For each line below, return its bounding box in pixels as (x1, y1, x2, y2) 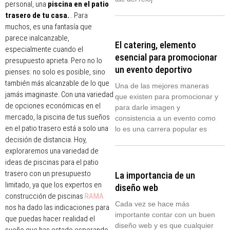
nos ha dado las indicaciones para (5, 202, 109, 212)
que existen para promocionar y (115, 92, 218, 101)
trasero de (5, 10, 42, 20)
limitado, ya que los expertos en (5, 180, 102, 189)
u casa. (45, 10, 69, 20)
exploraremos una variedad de (5, 146, 99, 156)
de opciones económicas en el (5, 101, 101, 110)
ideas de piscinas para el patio (5, 157, 99, 167)
